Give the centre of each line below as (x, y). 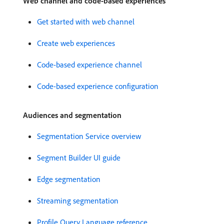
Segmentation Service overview (89, 136)
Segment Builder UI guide (79, 157)
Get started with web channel (86, 21)
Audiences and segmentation (72, 115)
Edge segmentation (69, 179)
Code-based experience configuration (98, 86)
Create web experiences (76, 43)
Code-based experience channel (89, 64)
